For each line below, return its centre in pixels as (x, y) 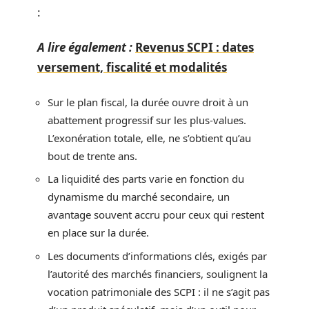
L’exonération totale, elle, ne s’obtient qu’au (149, 138)
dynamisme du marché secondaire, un (139, 197)
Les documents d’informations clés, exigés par (157, 256)
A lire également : (85, 47)
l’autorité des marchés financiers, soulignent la (158, 273)
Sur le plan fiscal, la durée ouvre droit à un (148, 102)
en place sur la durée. (98, 232)
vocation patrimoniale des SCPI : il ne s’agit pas (159, 291)
